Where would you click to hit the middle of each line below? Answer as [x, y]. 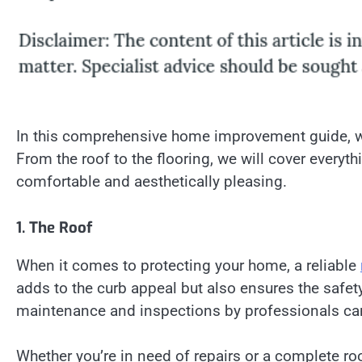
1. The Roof [54, 227]
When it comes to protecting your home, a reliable [188, 265]
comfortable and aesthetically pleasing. [152, 181]
